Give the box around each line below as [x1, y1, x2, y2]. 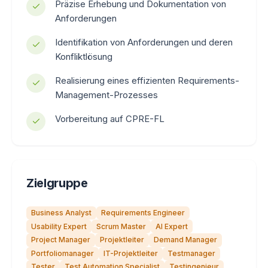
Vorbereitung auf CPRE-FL [55, 112, 165, 124]
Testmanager [167, 248, 215, 258]
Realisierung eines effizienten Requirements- [55, 74, 239, 86]
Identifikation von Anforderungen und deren [55, 36, 233, 48]
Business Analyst [31, 208, 92, 218]
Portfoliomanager [31, 248, 94, 258]
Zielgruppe [26, 175, 88, 190]
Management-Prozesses [55, 89, 158, 100]
